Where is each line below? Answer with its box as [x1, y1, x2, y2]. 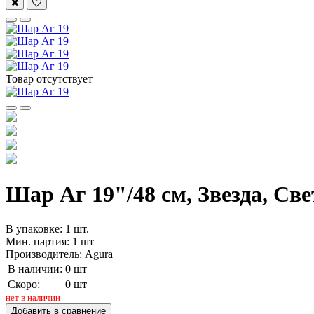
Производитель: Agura [6, 247, 113, 260]
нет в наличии [6, 292, 60, 303]
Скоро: [8, 278, 40, 290]
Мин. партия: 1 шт [6, 235, 94, 247]
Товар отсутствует [6, 73, 93, 85]
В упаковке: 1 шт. [6, 222, 89, 235]
